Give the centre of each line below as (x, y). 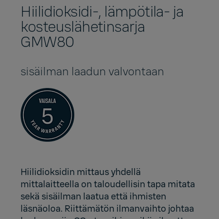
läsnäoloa (41, 209)
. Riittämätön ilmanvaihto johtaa (128, 209)
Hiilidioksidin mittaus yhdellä (81, 172)
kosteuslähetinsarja (83, 27)
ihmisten (148, 197)
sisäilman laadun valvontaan (93, 72)
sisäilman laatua (76, 197)
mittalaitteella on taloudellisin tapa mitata (108, 185)
